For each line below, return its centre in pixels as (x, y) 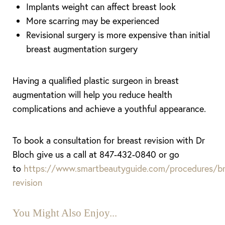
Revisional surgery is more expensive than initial (118, 35)
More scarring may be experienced (93, 21)
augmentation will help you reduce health (92, 94)
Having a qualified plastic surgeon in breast (96, 80)
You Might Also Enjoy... (65, 213)
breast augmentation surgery (82, 49)
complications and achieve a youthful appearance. (109, 108)
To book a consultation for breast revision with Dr (109, 140)
